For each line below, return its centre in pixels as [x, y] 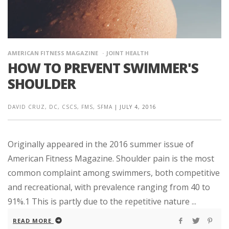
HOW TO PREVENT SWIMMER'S [103, 68]
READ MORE [32, 221]
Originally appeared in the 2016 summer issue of [101, 144]
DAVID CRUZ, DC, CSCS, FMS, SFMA [60, 107]
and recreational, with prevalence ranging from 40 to [109, 187]
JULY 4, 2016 [138, 107]
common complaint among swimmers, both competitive [114, 173]
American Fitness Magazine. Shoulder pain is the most [111, 158]
